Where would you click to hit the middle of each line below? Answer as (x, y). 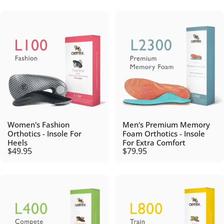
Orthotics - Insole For (44, 133)
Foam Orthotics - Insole (164, 133)
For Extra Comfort (154, 142)
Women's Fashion (38, 124)
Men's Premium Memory (166, 124)
